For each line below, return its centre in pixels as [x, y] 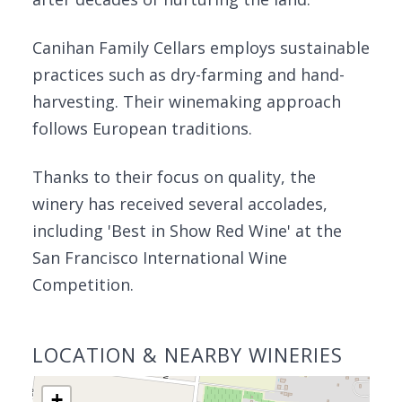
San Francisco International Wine [160, 258]
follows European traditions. [142, 128]
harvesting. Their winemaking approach [187, 101]
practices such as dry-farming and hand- [188, 74]
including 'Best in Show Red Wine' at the [187, 231]
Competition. [83, 284]
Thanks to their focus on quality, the [174, 177]
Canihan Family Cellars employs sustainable [201, 48]
